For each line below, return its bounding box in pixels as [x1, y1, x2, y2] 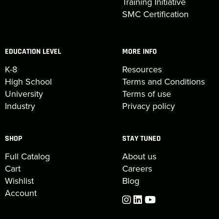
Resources [122, 63, 162, 76]
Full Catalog [5, 150, 50, 163]
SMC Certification [122, 7, 189, 21]
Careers [122, 162, 152, 175]
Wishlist [5, 174, 34, 187]
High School [5, 75, 52, 88]
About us [122, 150, 156, 163]
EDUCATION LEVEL [5, 47, 61, 56]
